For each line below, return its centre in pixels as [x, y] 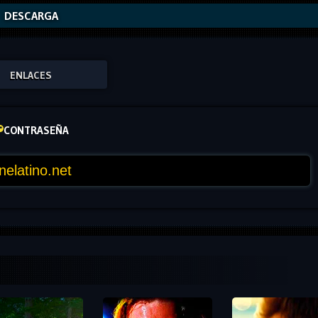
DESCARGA [31, 15]
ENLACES [31, 75]
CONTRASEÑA [36, 130]
